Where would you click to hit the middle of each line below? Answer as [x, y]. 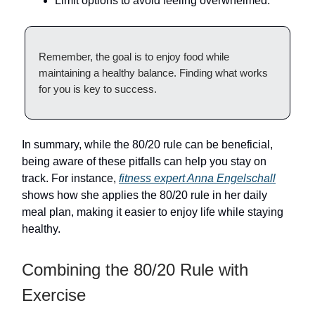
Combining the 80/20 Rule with [135, 270]
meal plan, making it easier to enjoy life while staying [153, 212]
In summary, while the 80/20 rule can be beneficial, [147, 144]
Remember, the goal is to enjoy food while [134, 57]
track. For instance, [70, 178]
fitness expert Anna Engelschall [197, 178]
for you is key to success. [98, 89]
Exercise [54, 295]
